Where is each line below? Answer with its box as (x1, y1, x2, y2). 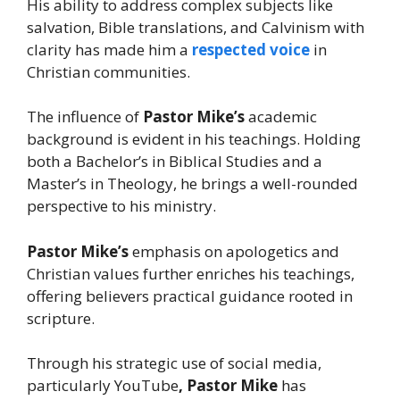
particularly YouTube (27, 375, 179, 396)
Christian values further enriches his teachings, (27, 262, 354, 284)
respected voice (192, 38, 310, 60)
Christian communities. (27, 61, 190, 82)
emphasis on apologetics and (129, 240, 339, 262)
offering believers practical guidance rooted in (27, 285, 353, 306)
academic (248, 106, 317, 128)
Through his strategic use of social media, (27, 353, 321, 374)
